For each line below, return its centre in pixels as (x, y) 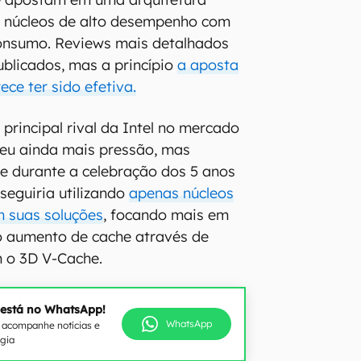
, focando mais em (166, 214)
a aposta (208, 64)
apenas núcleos (182, 193)
